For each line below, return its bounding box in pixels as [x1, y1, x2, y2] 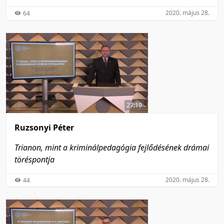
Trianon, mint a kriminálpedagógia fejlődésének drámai [14, 141, 209, 153]
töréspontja [14, 153, 54, 165]
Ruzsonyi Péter [14, 121, 74, 133]
